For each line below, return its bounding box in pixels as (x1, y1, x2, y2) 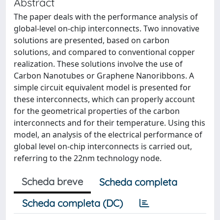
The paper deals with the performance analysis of (14, 11, 198, 22)
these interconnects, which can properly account (14, 94, 195, 105)
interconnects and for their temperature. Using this (14, 117, 205, 128)
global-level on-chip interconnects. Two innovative (14, 23, 199, 34)
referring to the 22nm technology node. (14, 153, 162, 164)
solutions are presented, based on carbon (14, 35, 169, 46)
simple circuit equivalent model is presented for (14, 82, 191, 93)
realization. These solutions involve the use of (14, 58, 183, 69)
